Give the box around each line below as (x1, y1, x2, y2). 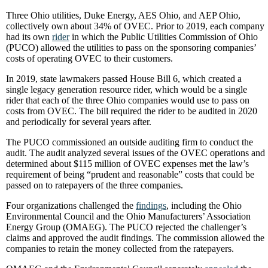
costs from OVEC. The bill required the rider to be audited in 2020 (6, 106, 257, 116)
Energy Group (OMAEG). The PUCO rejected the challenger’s (6, 222, 246, 232)
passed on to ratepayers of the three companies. (6, 180, 183, 190)
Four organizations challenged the (6, 200, 136, 211)
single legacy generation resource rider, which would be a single (6, 84, 247, 95)
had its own (6, 32, 52, 42)
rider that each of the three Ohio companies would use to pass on (6, 95, 249, 105)
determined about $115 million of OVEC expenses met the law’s (6, 159, 249, 169)
